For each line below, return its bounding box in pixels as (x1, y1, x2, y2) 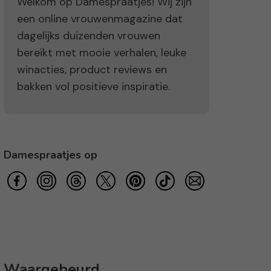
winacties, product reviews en (17, 62, 167, 77)
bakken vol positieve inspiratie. (17, 79, 170, 94)
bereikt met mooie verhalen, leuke (17, 45, 186, 60)
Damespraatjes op (4, 148, 97, 163)
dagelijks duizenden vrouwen (17, 28, 160, 44)
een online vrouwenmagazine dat (17, 11, 183, 27)
